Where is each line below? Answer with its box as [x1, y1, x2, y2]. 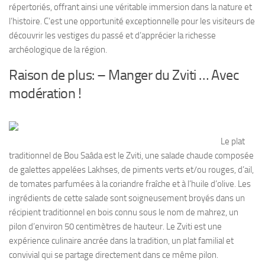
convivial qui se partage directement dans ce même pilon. [9, 249, 218, 260]
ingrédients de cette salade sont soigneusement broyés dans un [9, 192, 245, 203]
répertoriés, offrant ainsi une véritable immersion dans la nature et [9, 1, 252, 12]
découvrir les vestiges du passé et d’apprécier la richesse [9, 30, 216, 41]
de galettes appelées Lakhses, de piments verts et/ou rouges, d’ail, [9, 164, 254, 175]
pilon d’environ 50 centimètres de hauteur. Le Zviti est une [9, 221, 222, 232]
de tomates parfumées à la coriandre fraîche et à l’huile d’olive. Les [9, 178, 251, 189]
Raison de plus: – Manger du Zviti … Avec [9, 66, 238, 83]
